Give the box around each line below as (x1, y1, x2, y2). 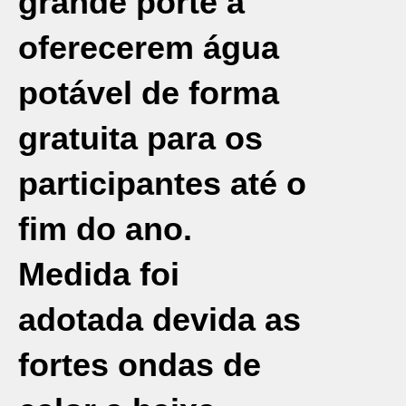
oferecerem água (18, 29, 279, 66)
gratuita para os (18, 120, 263, 157)
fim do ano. (18, 210, 192, 247)
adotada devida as (18, 301, 301, 338)
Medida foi (18, 256, 179, 293)
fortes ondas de (18, 346, 261, 383)
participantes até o (18, 165, 306, 202)
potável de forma (18, 74, 279, 111)
